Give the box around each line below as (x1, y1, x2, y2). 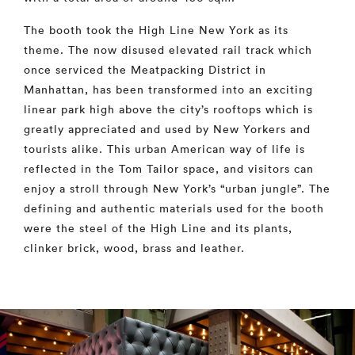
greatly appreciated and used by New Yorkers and (24, 122, 311, 136)
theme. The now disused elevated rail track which (24, 43, 312, 57)
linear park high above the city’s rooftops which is (24, 102, 313, 116)
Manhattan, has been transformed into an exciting (24, 82, 313, 97)
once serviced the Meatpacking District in (24, 63, 266, 77)
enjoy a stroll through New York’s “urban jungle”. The (24, 181, 330, 196)
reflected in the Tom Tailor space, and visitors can (24, 162, 314, 176)
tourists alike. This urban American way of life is (24, 142, 305, 156)
